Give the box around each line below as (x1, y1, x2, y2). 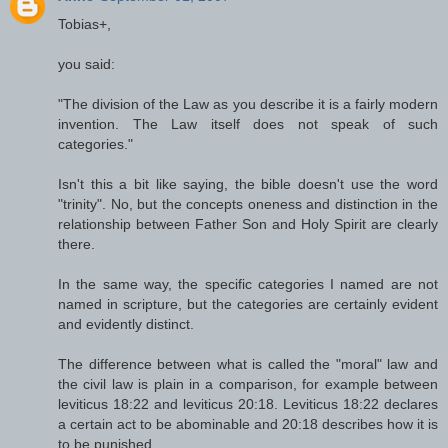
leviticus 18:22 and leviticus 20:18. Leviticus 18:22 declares (58, 395, 438, 412)
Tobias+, (58, 15, 111, 32)
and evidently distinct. (58, 315, 194, 332)
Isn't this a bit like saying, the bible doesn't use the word (58, 175, 438, 192)
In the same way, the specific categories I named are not (58, 275, 438, 292)
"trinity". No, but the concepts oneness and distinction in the (58, 195, 438, 212)
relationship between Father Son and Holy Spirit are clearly (58, 215, 438, 232)
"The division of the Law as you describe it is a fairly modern (58, 95, 438, 112)
